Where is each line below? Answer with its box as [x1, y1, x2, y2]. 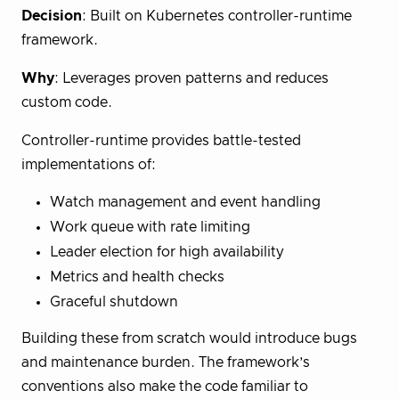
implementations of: [21, 157, 156, 172]
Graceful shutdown [50, 294, 178, 309]
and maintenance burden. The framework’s [21, 354, 310, 370]
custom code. [21, 94, 112, 110]
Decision [21, 8, 82, 23]
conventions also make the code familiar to [21, 379, 308, 394]
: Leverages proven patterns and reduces [54, 70, 329, 85]
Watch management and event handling [50, 194, 321, 209]
